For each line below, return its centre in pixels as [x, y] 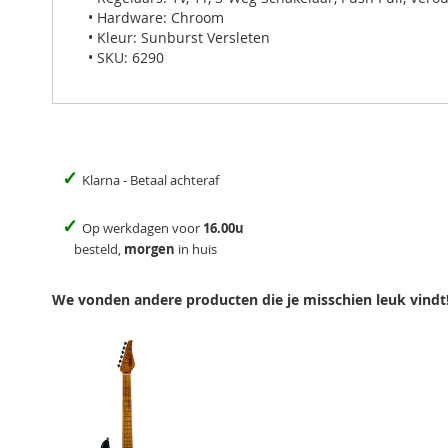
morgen [149, 248]
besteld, [93, 248]
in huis [196, 248]
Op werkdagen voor [142, 227]
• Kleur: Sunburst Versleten [179, 37]
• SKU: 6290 [126, 57]
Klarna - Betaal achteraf [150, 179]
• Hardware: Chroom [156, 17]
